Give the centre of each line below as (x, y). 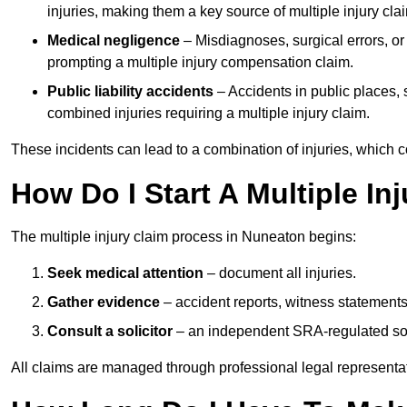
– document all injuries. (280, 273)
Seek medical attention (125, 273)
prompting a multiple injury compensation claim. (200, 63)
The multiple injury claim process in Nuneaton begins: (184, 237)
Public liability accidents (130, 92)
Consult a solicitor (110, 332)
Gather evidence (104, 303)
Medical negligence (114, 41)
